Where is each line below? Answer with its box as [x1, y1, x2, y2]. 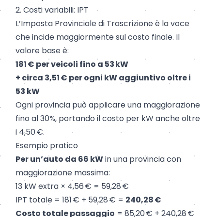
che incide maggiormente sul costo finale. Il [15, 31, 180, 43]
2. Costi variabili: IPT [15, 4, 89, 16]
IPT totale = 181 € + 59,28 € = [15, 194, 125, 206]
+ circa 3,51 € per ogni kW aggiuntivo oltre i [15, 72, 191, 84]
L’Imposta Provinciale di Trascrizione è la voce [15, 18, 189, 30]
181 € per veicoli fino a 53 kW [15, 59, 128, 70]
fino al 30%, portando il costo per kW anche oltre [15, 113, 200, 124]
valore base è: [15, 45, 69, 57]
